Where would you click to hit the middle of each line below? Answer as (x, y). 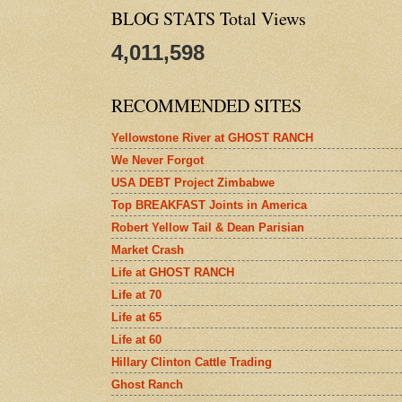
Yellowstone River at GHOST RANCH (212, 137)
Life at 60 (136, 339)
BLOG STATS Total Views (209, 18)
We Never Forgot (157, 160)
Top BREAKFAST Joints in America (209, 205)
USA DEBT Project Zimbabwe (193, 182)
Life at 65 (136, 317)
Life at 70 (136, 294)
